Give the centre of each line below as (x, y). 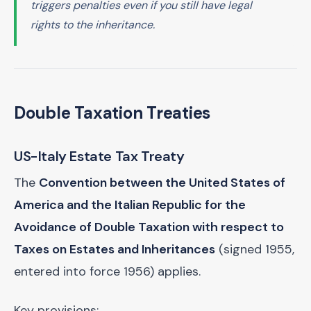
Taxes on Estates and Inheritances (115, 249)
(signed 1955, (255, 249)
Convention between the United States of (162, 183)
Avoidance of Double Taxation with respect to (149, 227)
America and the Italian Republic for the (130, 205)
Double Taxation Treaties (112, 113)
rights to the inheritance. (93, 25)
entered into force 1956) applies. (107, 271)
